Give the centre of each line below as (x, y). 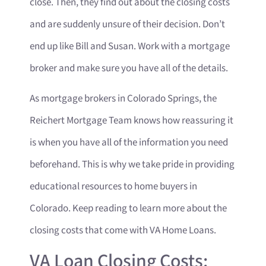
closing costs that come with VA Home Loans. (123, 231)
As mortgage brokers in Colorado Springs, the (123, 99)
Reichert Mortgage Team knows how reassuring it (132, 121)
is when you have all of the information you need (129, 143)
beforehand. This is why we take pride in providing (132, 165)
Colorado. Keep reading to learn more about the (128, 209)
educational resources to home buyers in (113, 187)
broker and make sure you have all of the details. (129, 68)
